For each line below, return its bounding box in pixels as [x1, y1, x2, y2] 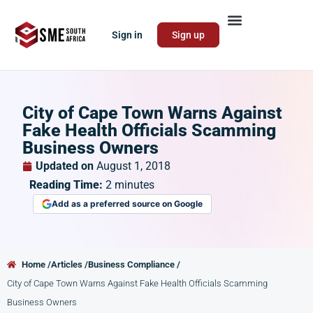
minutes [115, 178, 154, 191]
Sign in [112, 29, 143, 41]
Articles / [51, 259, 89, 270]
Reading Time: [29, 178, 105, 191]
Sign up [172, 29, 205, 41]
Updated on [36, 159, 94, 173]
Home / [22, 259, 52, 270]
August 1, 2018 [96, 159, 170, 173]
